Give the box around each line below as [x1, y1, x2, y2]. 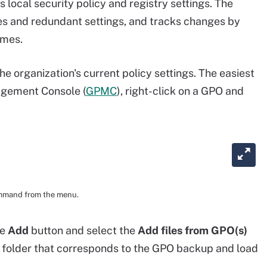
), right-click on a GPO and [117, 85, 244, 97]
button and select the [29, 224, 138, 237]
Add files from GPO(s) [138, 224, 247, 237]
